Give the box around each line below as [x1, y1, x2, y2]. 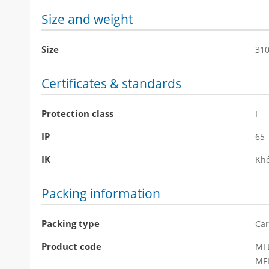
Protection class [41, 107, 113, 119]
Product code [41, 240, 101, 252]
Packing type [41, 217, 100, 229]
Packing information [41, 185, 160, 202]
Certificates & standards [41, 75, 181, 92]
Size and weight [41, 11, 133, 28]
